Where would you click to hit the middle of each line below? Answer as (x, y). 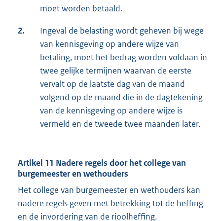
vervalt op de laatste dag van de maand (112, 84)
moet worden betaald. (81, 9)
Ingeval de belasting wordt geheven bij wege (122, 31)
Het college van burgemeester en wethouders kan (109, 190)
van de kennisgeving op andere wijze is (111, 111)
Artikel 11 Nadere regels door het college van (102, 163)
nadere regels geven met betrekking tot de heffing (110, 203)
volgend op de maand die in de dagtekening (121, 97)
